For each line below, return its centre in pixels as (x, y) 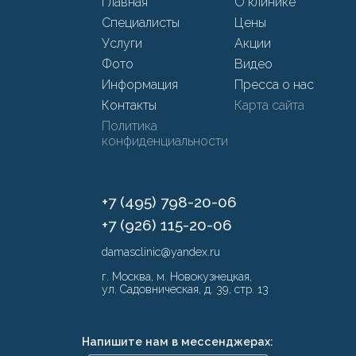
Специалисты (140, 23)
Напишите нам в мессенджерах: (178, 342)
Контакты (129, 105)
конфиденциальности (164, 141)
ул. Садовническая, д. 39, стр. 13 (185, 289)
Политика (129, 126)
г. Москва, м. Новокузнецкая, (176, 277)
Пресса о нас (275, 85)
